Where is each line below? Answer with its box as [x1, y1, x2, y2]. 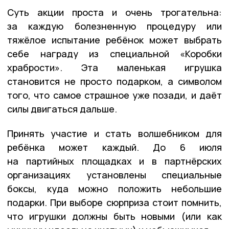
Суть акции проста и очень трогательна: [7, 6, 222, 18]
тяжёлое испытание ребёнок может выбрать [7, 33, 222, 46]
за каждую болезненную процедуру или [7, 19, 222, 32]
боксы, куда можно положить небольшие [7, 182, 222, 195]
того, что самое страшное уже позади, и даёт [7, 88, 222, 101]
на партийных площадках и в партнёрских [7, 154, 222, 167]
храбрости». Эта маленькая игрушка [7, 61, 222, 74]
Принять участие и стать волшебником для [7, 127, 222, 140]
